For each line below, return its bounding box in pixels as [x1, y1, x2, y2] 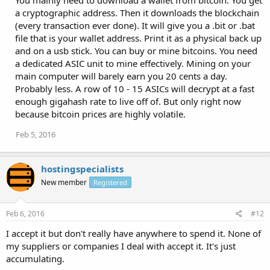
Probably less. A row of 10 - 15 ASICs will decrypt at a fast [15, 83, 254, 95]
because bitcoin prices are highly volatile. [15, 108, 186, 120]
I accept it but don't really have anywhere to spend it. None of [6, 227, 261, 239]
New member [41, 177, 87, 187]
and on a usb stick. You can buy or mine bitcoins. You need [15, 45, 257, 57]
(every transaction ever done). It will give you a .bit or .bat [15, 19, 255, 31]
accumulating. [6, 252, 64, 265]
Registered [93, 178, 127, 187]
